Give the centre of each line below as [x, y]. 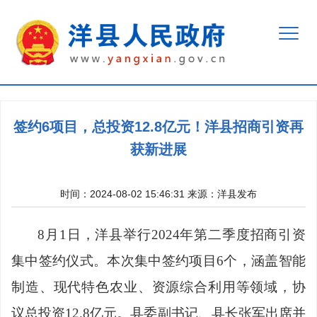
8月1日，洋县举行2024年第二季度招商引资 [172, 234]
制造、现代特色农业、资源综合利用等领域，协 [158, 287]
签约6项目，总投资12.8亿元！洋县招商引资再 [158, 126]
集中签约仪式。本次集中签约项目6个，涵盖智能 [158, 260]
